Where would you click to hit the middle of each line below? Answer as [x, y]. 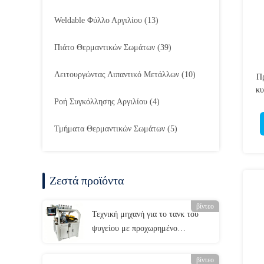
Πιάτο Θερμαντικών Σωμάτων [105, 47]
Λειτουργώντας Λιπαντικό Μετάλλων [117, 75]
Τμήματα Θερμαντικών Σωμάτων [110, 129]
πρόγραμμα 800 [118, 242]
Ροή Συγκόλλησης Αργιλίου [101, 102]
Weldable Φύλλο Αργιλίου [98, 20]
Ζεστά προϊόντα [87, 180]
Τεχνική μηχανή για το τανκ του [145, 214]
